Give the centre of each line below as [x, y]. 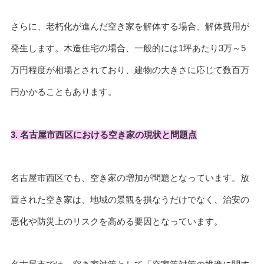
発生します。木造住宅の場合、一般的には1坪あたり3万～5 [128, 48]
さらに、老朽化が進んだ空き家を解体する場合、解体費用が [130, 27]
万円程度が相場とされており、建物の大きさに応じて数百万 [130, 70]
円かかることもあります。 [63, 92]
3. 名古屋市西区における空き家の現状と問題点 [103, 135]
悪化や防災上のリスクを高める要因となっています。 [116, 221]
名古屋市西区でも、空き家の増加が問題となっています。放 [130, 177]
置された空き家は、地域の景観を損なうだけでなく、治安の [130, 199]
